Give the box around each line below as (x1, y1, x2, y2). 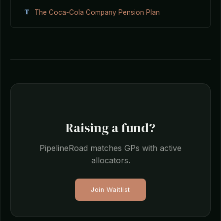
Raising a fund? (66, 119, 155, 137)
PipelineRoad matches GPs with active (39, 143, 182, 153)
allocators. (91, 155, 130, 165)
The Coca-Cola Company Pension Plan (35, 8, 160, 16)
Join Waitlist (91, 186, 130, 193)
